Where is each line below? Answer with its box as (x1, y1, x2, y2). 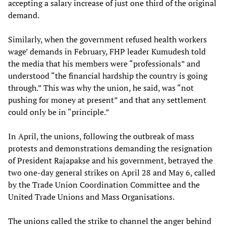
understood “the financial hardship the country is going (8, 70, 207, 82)
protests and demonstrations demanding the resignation (8, 143, 212, 154)
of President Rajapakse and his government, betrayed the (8, 155, 213, 166)
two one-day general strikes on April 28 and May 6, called (8, 167, 215, 179)
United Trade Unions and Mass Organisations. (8, 191, 175, 203)
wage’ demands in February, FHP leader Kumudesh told (8, 46, 206, 58)
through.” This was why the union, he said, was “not (8, 82, 194, 94)
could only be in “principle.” (8, 106, 109, 118)
